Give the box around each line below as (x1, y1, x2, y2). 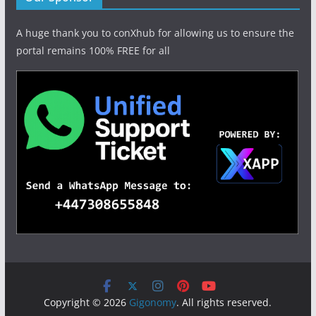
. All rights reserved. (176, 295, 272, 309)
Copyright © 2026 (44, 295, 130, 309)
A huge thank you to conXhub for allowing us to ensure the (16, 25, 294, 39)
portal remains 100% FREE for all (16, 43, 170, 57)
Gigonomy (129, 295, 177, 309)
